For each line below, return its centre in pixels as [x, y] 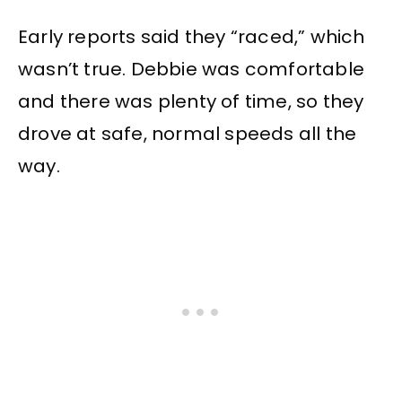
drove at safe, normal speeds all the [188, 134]
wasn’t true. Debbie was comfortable [192, 70]
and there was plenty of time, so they [191, 102]
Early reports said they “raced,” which [192, 37]
